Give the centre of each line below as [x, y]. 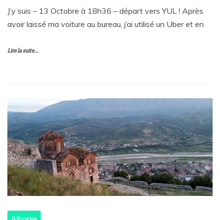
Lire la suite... [23, 51]
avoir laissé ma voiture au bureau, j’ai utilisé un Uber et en [106, 24]
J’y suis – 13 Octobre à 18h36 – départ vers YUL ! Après [105, 11]
